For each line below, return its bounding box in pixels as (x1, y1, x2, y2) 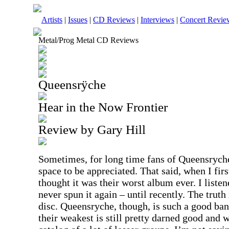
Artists (41, 15, 62, 24)
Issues (68, 15, 87, 24)
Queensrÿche (38, 78, 106, 91)
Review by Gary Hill (38, 123, 146, 136)
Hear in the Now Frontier (38, 100, 168, 114)
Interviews (141, 15, 174, 24)
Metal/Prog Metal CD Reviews (38, 36, 139, 44)
